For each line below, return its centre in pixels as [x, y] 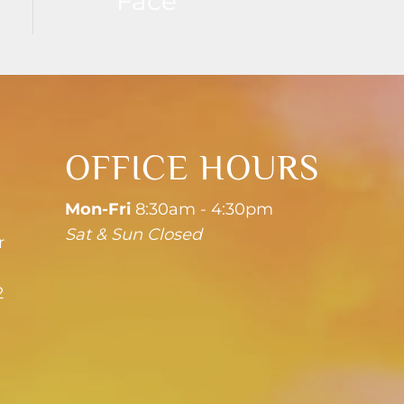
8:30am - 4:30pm [202, 210]
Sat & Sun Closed [133, 235]
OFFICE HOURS [192, 168]
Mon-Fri [97, 210]
